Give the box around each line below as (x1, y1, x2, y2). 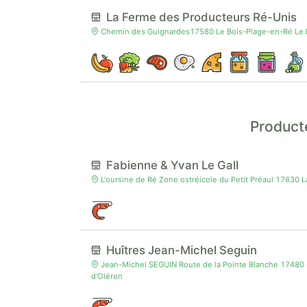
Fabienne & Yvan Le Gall (106, 158, 238, 172)
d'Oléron (91, 271, 123, 281)
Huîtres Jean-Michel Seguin (106, 243, 262, 257)
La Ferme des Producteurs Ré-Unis (106, 10, 297, 24)
